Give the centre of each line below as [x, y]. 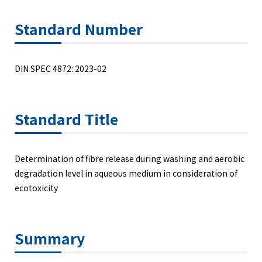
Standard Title [66, 118]
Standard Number [79, 28]
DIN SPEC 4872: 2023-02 [61, 68]
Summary [50, 238]
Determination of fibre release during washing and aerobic [130, 158]
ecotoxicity [36, 187]
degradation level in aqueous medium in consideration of [126, 173]
